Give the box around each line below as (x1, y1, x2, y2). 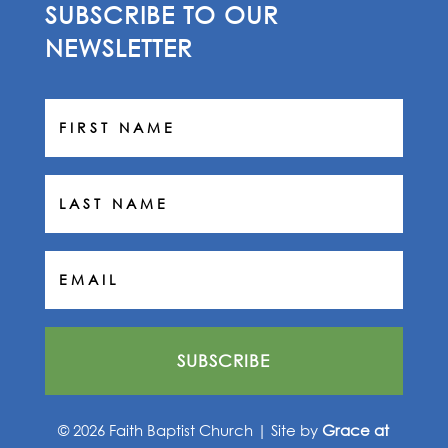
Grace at (322, 420, 390, 441)
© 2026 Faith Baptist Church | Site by (58, 420, 323, 441)
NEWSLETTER (44, 32, 193, 63)
